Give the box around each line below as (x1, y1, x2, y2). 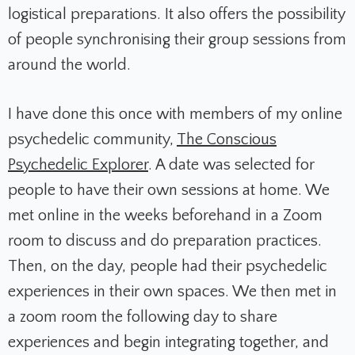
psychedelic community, (8, 130, 177, 148)
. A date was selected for (148, 155, 315, 174)
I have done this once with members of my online (8, 105, 342, 123)
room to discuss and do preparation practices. (8, 231, 322, 250)
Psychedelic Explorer (8, 155, 148, 174)
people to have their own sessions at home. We (8, 181, 330, 199)
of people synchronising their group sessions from (8, 30, 346, 48)
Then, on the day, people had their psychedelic (8, 257, 327, 275)
